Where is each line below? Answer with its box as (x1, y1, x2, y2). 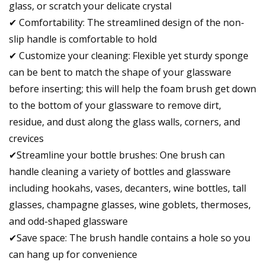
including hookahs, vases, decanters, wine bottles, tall (9, 182, 246, 195)
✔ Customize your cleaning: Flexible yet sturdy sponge (9, 49, 248, 63)
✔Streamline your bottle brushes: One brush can (9, 148, 225, 162)
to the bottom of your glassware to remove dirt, (9, 99, 221, 112)
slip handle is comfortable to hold (9, 33, 157, 46)
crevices (9, 132, 44, 146)
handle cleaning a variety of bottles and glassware (9, 165, 231, 179)
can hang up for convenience (9, 248, 137, 261)
